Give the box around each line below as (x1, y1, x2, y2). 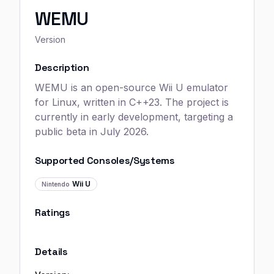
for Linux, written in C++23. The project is (35, 96, 229, 108)
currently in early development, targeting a (35, 111, 233, 123)
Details (35, 245, 68, 258)
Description (35, 61, 89, 74)
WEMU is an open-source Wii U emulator (35, 81, 228, 94)
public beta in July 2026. (35, 125, 149, 138)
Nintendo (42, 180, 70, 188)
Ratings (35, 206, 70, 219)
